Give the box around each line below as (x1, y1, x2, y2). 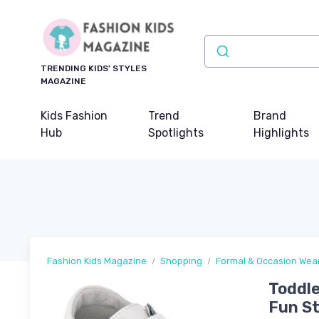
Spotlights (148, 126, 204, 140)
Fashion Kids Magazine (47, 256, 147, 267)
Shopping (160, 256, 202, 267)
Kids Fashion (41, 109, 108, 123)
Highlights (253, 126, 309, 140)
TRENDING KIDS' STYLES (41, 63, 147, 74)
